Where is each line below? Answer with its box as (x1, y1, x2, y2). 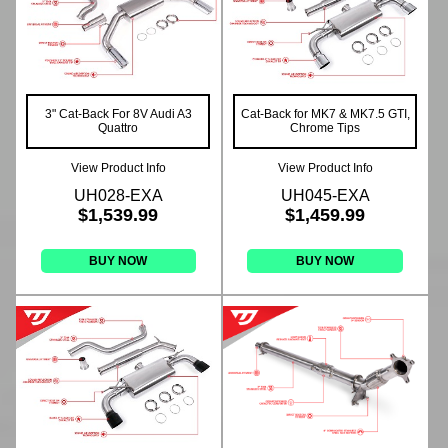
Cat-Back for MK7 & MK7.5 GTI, (240, 107, 410, 122)
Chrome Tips (290, 121, 361, 136)
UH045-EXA (280, 187, 370, 205)
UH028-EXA (73, 187, 163, 205)
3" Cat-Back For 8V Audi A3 (44, 107, 192, 122)
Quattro (98, 121, 139, 136)
